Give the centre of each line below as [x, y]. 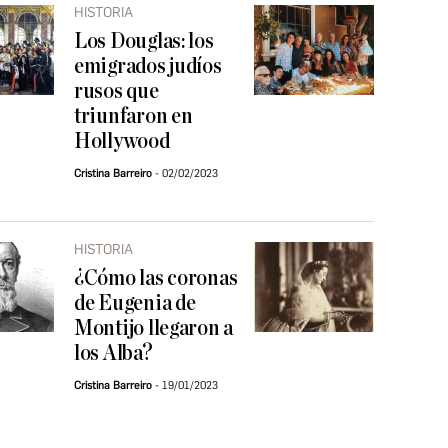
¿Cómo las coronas [156, 278]
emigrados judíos [148, 66]
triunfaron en [133, 116]
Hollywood [122, 141]
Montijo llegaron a [154, 328]
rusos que [116, 91]
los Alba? [113, 353]
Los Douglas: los [144, 41]
